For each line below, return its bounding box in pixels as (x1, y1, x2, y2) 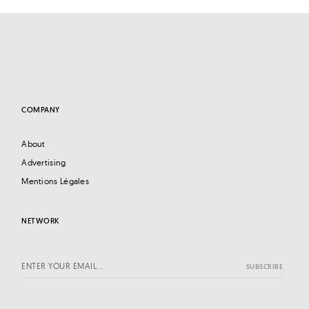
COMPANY (21, 105, 60, 115)
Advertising (21, 157, 66, 168)
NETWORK (21, 216, 59, 226)
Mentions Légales (21, 176, 90, 187)
